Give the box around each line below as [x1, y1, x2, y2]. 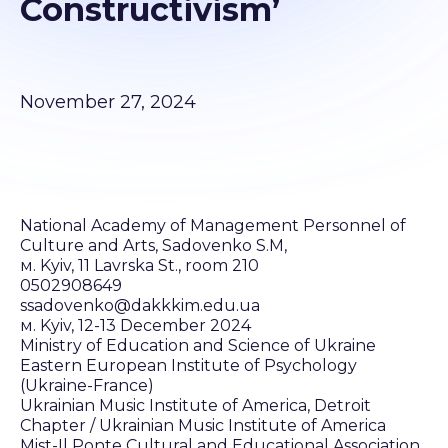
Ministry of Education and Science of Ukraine [20, 336, 376, 355]
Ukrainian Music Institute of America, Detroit [20, 396, 371, 415]
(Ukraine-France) [20, 376, 154, 395]
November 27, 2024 [20, 91, 196, 113]
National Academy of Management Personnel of [20, 216, 406, 235]
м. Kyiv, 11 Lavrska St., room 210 [20, 256, 259, 275]
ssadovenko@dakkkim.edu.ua [20, 296, 260, 315]
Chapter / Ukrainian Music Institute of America [20, 416, 386, 435]
